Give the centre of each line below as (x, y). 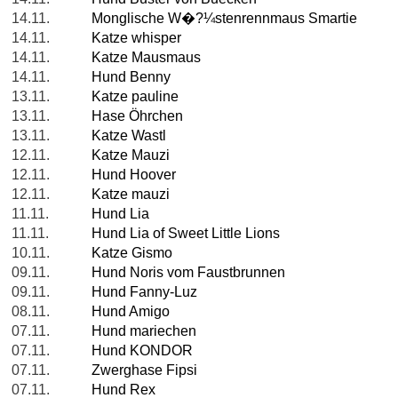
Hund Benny (131, 77)
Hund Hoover (134, 175)
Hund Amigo (131, 312)
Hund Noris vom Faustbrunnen (188, 273)
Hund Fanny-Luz (144, 292)
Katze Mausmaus (146, 58)
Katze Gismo (132, 253)
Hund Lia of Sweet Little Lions (186, 234)
